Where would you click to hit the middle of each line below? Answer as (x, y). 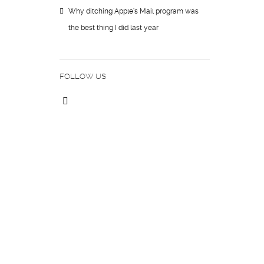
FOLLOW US (83, 76)
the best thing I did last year (113, 28)
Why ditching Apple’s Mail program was (133, 11)
